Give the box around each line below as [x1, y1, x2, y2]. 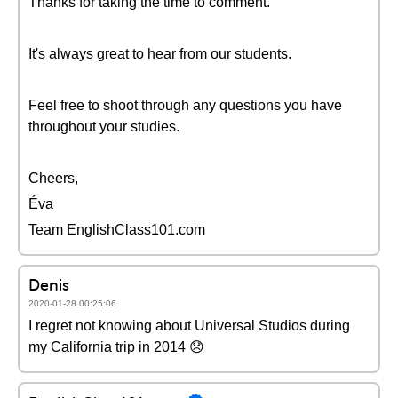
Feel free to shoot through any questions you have [28, 98, 342, 113]
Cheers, [28, 171, 78, 186]
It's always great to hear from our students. [28, 46, 291, 61]
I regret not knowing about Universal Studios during [28, 318, 350, 333]
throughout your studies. [28, 119, 179, 134]
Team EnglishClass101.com [28, 222, 205, 237]
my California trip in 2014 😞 [28, 339, 204, 354]
